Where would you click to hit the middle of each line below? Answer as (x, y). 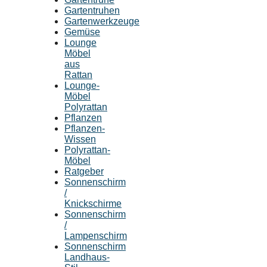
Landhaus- (87, 257)
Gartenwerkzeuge (102, 21)
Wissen (80, 139)
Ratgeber (84, 171)
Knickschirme (93, 203)
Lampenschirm (96, 235)
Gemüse (82, 32)
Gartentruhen (92, 10)
